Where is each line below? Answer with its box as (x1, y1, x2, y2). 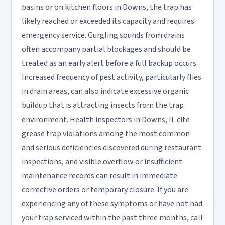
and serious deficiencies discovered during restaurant (22, 142, 201, 153)
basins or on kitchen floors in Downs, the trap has (22, 2, 192, 13)
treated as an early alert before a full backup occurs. (22, 58, 198, 69)
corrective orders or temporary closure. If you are (22, 184, 188, 195)
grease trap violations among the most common (22, 128, 190, 139)
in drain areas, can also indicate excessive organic (22, 86, 189, 97)
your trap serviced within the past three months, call (22, 212, 203, 223)
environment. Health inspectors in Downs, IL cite (22, 114, 190, 125)
